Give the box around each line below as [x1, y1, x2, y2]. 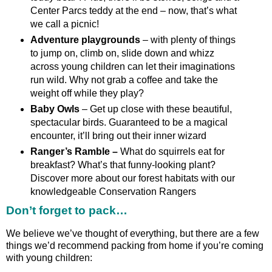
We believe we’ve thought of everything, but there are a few [6, 228, 259, 239]
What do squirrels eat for [117, 146, 225, 157]
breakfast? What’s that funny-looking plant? [30, 160, 216, 171]
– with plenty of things [140, 35, 236, 46]
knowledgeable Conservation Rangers [30, 186, 196, 197]
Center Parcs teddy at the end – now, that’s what [30, 5, 237, 16]
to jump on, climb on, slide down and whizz [30, 48, 214, 59]
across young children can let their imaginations [30, 61, 235, 72]
